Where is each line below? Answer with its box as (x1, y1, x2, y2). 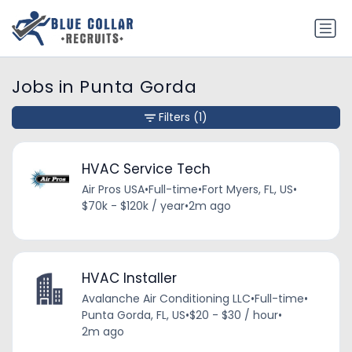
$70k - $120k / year (81, 197, 185, 214)
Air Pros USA (81, 181, 145, 197)
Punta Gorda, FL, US (81, 307, 185, 324)
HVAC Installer (81, 269, 177, 288)
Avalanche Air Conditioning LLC (81, 291, 251, 307)
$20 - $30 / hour (189, 307, 278, 324)
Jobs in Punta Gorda (12, 75, 197, 100)
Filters (159, 109, 190, 126)
